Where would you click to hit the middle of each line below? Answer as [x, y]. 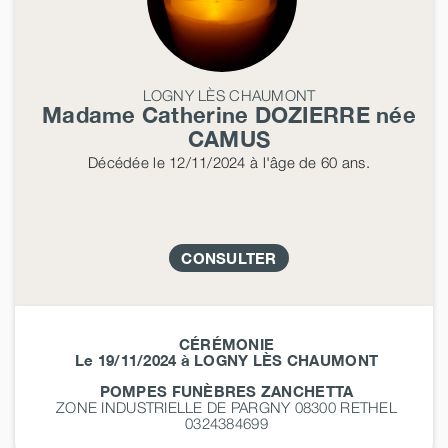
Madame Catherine [148, 114]
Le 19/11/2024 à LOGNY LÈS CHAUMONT [226, 359]
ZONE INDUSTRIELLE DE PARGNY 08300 [198, 406]
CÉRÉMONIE [226, 343]
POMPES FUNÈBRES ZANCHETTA [226, 390]
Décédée [118, 161]
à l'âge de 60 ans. [307, 161]
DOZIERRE [312, 114]
